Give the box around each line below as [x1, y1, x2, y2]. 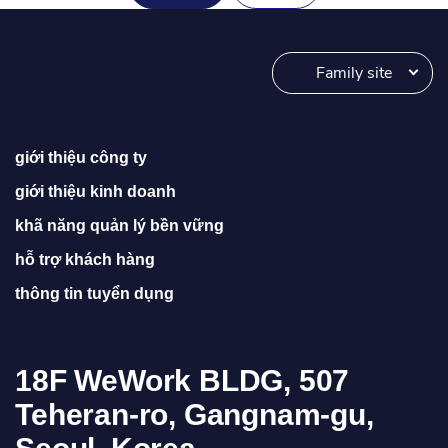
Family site [315, 61, 392, 84]
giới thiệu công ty [15, 148, 148, 166]
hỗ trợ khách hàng [15, 250, 156, 268]
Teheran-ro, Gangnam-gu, [15, 397, 374, 431]
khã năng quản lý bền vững [15, 216, 225, 234]
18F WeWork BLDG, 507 [15, 363, 350, 397]
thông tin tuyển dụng [15, 284, 175, 302]
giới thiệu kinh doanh [15, 182, 177, 200]
